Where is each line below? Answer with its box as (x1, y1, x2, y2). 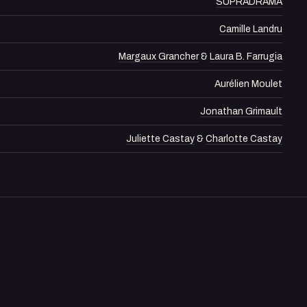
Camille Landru (219, 23, 282, 34)
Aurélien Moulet (214, 78, 282, 89)
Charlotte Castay (206, 133, 282, 144)
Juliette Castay (126, 133, 195, 144)
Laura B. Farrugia (210, 51, 282, 62)
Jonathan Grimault (200, 106, 282, 116)
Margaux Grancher (119, 51, 199, 62)
